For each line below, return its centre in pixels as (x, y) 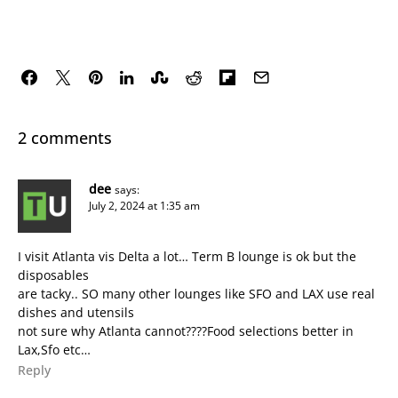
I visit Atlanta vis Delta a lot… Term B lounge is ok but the (187, 256)
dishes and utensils (76, 312)
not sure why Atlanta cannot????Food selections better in (186, 330)
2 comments (65, 137)
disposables (53, 275)
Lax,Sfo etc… (54, 349)
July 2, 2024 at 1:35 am (144, 205)
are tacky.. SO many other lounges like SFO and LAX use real (196, 293)
